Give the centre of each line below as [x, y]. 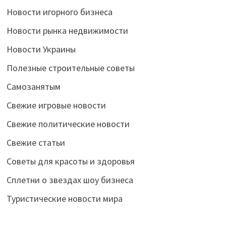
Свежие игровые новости [56, 105]
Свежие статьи [36, 142]
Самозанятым [33, 86]
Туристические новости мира [64, 198]
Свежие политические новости [68, 124]
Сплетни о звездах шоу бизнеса [70, 180]
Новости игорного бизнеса [59, 12]
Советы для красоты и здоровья [70, 161]
